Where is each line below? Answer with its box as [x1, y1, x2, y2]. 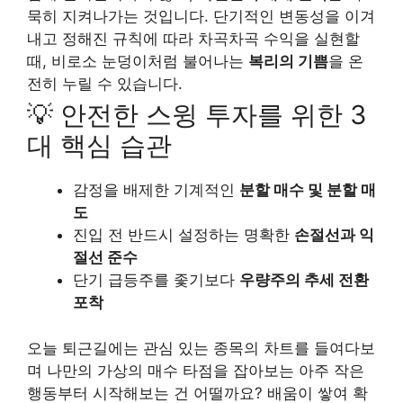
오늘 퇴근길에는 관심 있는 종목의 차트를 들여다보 [27, 338, 375, 357]
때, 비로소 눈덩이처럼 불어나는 [27, 51, 248, 70]
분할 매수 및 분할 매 [239, 181, 376, 199]
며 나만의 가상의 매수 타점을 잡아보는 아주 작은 [27, 361, 364, 380]
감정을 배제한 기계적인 [73, 181, 239, 199]
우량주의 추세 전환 [239, 271, 369, 289]
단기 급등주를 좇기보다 [73, 271, 239, 289]
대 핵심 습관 [27, 130, 172, 161]
